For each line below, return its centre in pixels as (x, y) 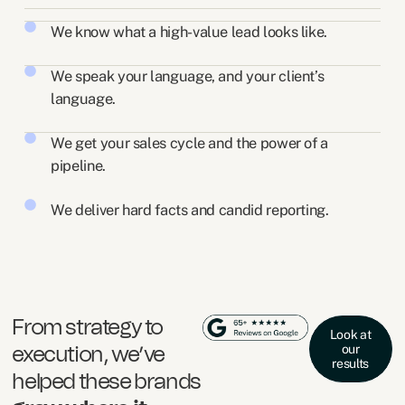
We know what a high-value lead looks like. (189, 32)
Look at (350, 334)
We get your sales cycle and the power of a (190, 143)
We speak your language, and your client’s (188, 76)
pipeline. (78, 166)
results (351, 363)
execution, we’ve (89, 355)
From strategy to (88, 328)
